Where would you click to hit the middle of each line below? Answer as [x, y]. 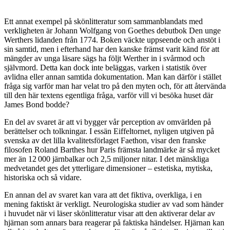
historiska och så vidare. [43, 177]
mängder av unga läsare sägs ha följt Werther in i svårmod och [104, 58]
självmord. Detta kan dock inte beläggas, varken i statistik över [105, 67]
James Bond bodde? [37, 104]
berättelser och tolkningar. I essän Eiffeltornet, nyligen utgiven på [109, 131]
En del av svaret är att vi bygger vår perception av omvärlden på [108, 122]
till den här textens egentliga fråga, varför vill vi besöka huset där [109, 95]
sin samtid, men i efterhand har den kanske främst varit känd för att [112, 49]
